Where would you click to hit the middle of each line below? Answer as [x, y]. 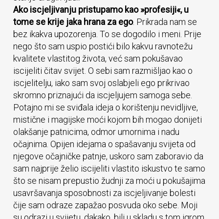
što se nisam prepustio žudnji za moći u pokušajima [109, 181]
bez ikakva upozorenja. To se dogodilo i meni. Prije [107, 34]
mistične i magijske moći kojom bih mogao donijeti [107, 120]
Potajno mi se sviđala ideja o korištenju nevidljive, [105, 107]
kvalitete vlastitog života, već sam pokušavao [98, 58]
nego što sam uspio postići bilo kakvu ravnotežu [103, 46]
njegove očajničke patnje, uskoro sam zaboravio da [108, 156]
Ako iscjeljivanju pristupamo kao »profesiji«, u [101, 10]
